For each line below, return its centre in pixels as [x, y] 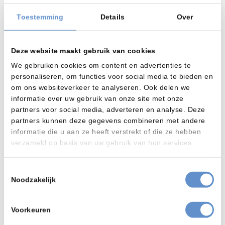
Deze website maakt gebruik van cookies [83, 50]
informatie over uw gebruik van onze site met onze [97, 98]
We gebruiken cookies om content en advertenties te [101, 65]
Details [113, 17]
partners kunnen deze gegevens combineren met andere [108, 120]
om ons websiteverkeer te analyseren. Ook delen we [101, 87]
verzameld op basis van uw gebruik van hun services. [102, 142]
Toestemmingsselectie [39, 170]
